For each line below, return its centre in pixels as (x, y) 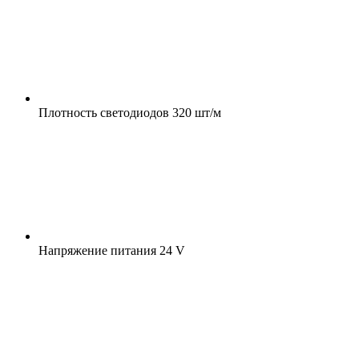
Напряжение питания (97, 250)
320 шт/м (195, 112)
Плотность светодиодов (104, 112)
